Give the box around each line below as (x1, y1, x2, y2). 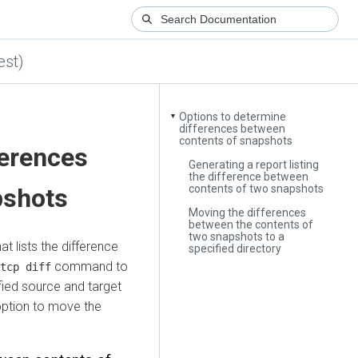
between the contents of (189, 217, 314, 231)
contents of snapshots (179, 134, 293, 148)
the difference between (189, 169, 309, 183)
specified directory (189, 241, 282, 255)
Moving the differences (189, 205, 307, 219)
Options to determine (179, 110, 287, 124)
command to (51, 258, 128, 274)
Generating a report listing (189, 157, 320, 171)
